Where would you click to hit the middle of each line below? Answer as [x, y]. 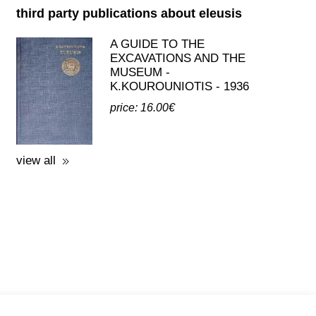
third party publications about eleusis [129, 13]
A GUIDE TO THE [157, 44]
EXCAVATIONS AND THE [177, 58]
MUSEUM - [140, 72]
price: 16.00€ [142, 108]
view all [36, 160]
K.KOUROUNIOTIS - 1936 [179, 86]
